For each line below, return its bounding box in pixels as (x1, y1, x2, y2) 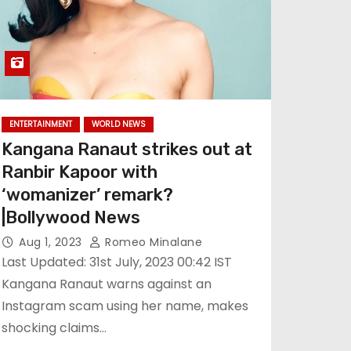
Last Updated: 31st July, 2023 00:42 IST (2, 253, 232, 271)
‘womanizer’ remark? (2, 184, 173, 205)
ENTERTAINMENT (9, 118, 72, 130)
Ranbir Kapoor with (2, 161, 157, 183)
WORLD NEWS (92, 118, 146, 130)
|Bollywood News (2, 207, 140, 228)
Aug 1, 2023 (19, 234, 85, 250)
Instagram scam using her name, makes (2, 297, 248, 315)
